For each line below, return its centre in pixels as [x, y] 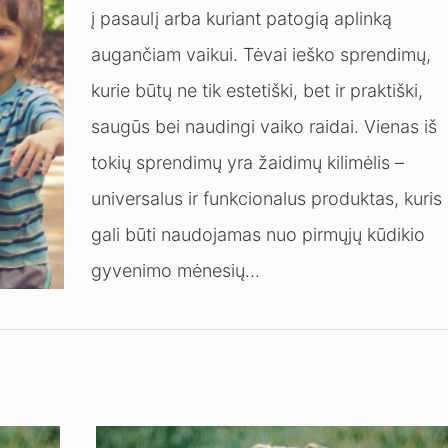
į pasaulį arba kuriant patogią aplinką [242, 19]
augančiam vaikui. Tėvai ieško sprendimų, [261, 55]
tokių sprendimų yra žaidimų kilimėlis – [248, 163]
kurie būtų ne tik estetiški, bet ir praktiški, [257, 91]
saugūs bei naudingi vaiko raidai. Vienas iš [264, 127]
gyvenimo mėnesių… [176, 271]
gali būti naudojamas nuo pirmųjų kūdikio [258, 235]
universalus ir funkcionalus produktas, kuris [267, 199]
